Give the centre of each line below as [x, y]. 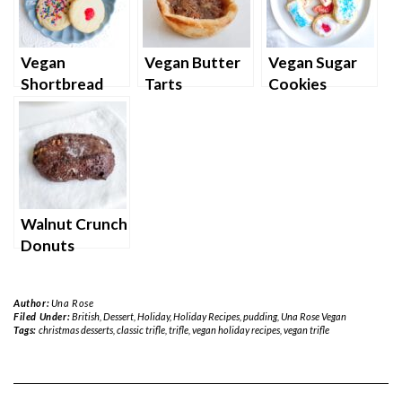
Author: [32, 302]
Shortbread [62, 83]
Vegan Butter [192, 62]
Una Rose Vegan [313, 316]
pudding [260, 316]
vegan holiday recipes [236, 329]
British [85, 316]
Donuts [48, 245]
